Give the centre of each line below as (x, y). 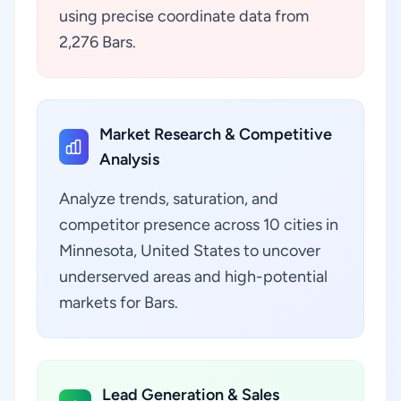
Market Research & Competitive (215, 134)
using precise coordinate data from (184, 16)
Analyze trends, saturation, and (169, 199)
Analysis (129, 159)
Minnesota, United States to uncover (190, 251)
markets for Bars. (119, 303)
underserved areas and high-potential (193, 277)
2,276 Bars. (98, 42)
